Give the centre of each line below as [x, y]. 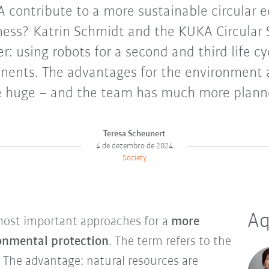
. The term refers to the [170, 242]
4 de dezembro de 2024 [134, 146]
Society [134, 158]
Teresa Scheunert [134, 134]
